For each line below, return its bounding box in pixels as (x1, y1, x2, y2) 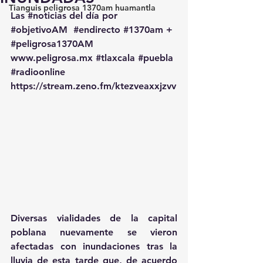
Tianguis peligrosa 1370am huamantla (9, 2, 156, 13)
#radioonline (11, 66, 65, 77)
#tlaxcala (96, 52, 135, 63)
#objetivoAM (11, 24, 68, 35)
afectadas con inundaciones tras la (11, 241, 177, 252)
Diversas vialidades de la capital (11, 213, 177, 224)
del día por (66, 10, 120, 21)
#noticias (28, 10, 66, 21)
